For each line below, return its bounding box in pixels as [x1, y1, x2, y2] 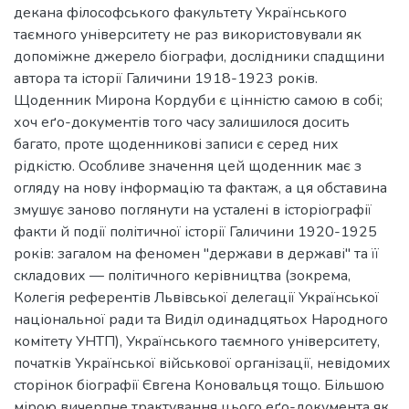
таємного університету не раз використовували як [14, 25, 362, 45]
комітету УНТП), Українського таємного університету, [14, 331, 380, 351]
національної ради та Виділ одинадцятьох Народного [14, 309, 388, 330]
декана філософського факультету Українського [14, 3, 347, 23]
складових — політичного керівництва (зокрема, [14, 266, 351, 286]
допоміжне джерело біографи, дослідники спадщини [14, 47, 384, 67]
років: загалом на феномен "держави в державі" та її [14, 244, 379, 264]
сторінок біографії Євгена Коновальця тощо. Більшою [14, 375, 384, 395]
